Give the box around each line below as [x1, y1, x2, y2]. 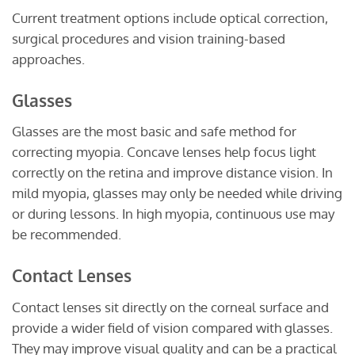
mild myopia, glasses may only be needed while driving [12, 185, 342, 202]
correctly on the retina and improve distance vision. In [12, 164, 333, 181]
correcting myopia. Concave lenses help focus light [12, 143, 316, 161]
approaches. [12, 51, 85, 68]
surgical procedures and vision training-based [12, 30, 285, 48]
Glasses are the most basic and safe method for [12, 123, 296, 140]
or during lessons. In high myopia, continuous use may [12, 205, 334, 223]
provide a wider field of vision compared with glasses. [12, 319, 333, 336]
